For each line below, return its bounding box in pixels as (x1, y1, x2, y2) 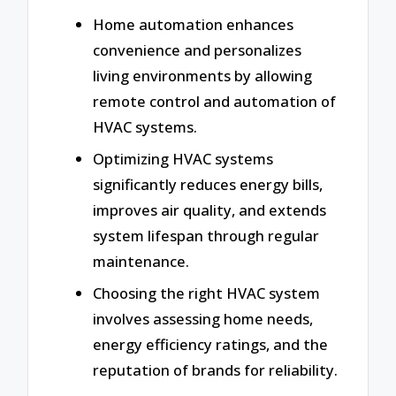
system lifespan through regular (93, 225, 319, 247)
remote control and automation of (93, 91, 336, 112)
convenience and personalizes (93, 40, 301, 61)
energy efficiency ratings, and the (93, 333, 328, 354)
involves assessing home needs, (93, 308, 313, 329)
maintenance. (93, 251, 189, 272)
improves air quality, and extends (93, 200, 326, 221)
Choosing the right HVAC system (93, 282, 320, 303)
